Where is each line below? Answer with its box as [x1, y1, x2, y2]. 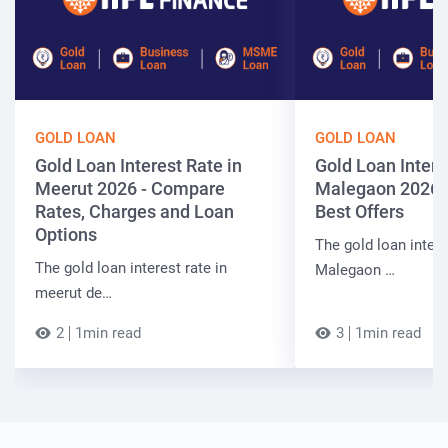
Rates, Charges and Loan [35, 200, 234, 222]
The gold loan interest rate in [35, 258, 227, 277]
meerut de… [35, 283, 112, 302]
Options [35, 223, 97, 245]
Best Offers [315, 200, 404, 222]
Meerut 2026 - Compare [35, 177, 225, 199]
